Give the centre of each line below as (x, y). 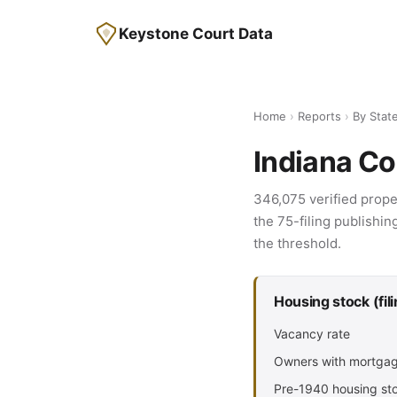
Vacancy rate (312, 334)
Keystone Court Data (196, 34)
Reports (319, 116)
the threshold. (297, 243)
